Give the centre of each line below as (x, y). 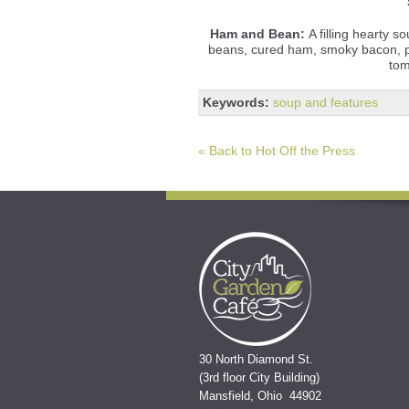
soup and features (325, 102)
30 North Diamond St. (256, 359)
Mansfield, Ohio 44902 (260, 395)
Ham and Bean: (259, 33)
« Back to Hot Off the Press (277, 150)
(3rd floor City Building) (259, 377)
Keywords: (236, 102)
